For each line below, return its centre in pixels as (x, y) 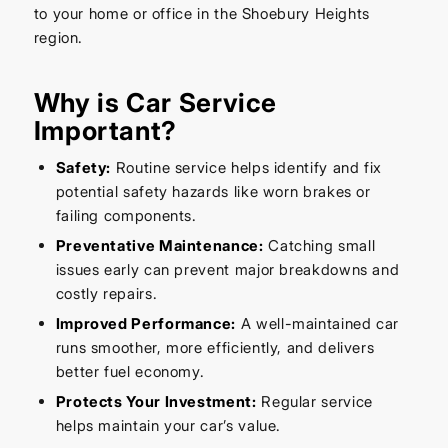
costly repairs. (106, 294)
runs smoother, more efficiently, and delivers (215, 348)
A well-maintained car (318, 324)
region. (58, 38)
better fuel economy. (130, 372)
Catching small (319, 246)
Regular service (314, 402)
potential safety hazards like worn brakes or (213, 192)
